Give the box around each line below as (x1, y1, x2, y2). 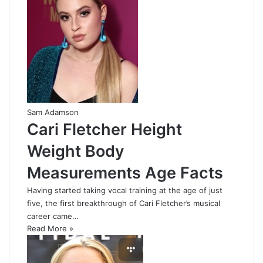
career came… (27, 211, 79, 221)
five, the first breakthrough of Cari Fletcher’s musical (27, 198, 220, 208)
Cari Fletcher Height (27, 120, 182, 140)
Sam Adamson (27, 107, 79, 117)
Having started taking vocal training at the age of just (27, 186, 222, 195)
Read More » (27, 224, 73, 234)
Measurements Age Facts (27, 163, 223, 183)
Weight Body (27, 141, 124, 161)
